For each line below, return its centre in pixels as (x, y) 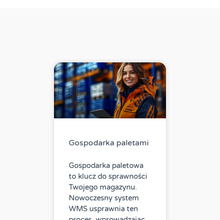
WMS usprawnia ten (103, 209)
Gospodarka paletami (109, 143)
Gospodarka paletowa (106, 166)
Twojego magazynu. (103, 187)
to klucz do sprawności (108, 177)
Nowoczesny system (104, 198)
